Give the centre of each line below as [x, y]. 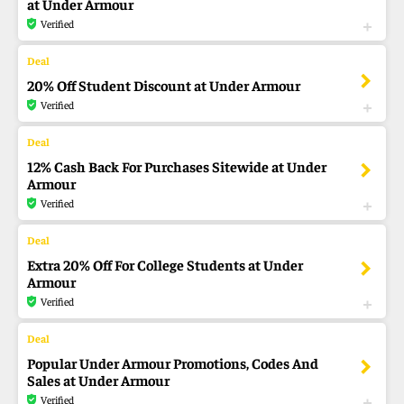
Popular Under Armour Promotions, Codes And [173, 363]
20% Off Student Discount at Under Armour [164, 85]
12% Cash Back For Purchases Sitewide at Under [177, 166]
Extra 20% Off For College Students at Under [165, 264]
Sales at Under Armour [98, 380]
